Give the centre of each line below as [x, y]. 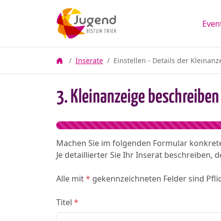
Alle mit [71, 179]
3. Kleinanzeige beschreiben [138, 97]
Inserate [89, 60]
